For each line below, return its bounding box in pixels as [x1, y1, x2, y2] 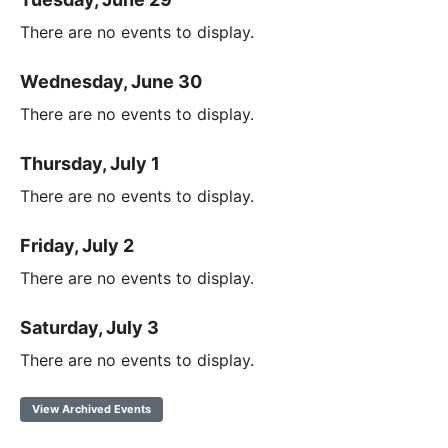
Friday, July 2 [20, 234, 134, 256]
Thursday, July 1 [20, 152, 160, 174]
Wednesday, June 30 [20, 70, 202, 92]
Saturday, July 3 [20, 316, 159, 338]
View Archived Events [32, 401, 151, 416]
